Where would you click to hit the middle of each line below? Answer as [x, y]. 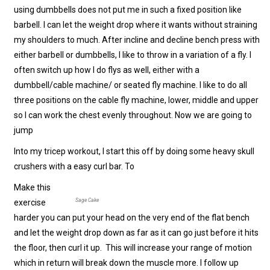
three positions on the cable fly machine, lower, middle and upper [137, 100]
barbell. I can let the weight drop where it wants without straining [136, 25]
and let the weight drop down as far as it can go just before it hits [137, 233]
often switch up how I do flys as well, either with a [107, 70]
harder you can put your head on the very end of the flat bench [132, 218]
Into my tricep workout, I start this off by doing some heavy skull [134, 152]
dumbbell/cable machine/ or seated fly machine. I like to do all [131, 85]
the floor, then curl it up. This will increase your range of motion [133, 248]
